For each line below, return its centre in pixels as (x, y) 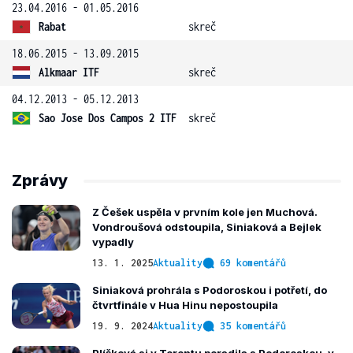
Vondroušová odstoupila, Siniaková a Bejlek (207, 227)
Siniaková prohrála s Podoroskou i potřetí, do (210, 290)
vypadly (113, 242)
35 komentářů (253, 326)
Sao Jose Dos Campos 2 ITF (108, 118)
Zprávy (40, 180)
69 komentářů (253, 263)
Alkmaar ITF (69, 72)
